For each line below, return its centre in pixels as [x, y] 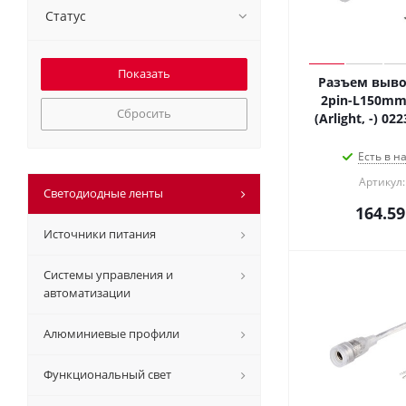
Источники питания [100, 234]
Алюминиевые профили [111, 333]
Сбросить [144, 113]
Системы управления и [108, 275]
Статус [66, 16]
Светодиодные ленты [103, 193]
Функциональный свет [107, 374]
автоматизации [87, 293]
